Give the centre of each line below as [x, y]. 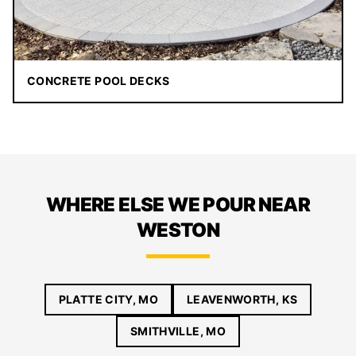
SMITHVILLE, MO [178, 331]
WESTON [178, 230]
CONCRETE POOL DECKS [99, 81]
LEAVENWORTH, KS [242, 300]
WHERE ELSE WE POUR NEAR [178, 205]
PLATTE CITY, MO [108, 300]
